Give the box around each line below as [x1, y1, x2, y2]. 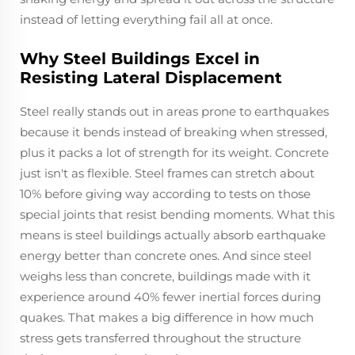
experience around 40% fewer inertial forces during [20, 288, 321, 304]
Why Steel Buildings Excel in [20, 48, 260, 68]
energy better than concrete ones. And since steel [20, 247, 311, 263]
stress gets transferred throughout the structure [20, 330, 301, 345]
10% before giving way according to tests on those [20, 185, 311, 201]
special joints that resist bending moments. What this [20, 206, 334, 222]
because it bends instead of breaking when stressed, [20, 124, 327, 139]
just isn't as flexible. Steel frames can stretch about [20, 165, 315, 181]
